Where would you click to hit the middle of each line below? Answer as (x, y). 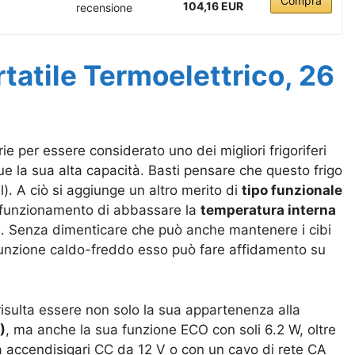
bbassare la (161, 210)
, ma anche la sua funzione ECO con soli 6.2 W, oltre (171, 329)
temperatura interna (268, 210)
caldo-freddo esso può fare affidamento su (186, 250)
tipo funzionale (292, 191)
